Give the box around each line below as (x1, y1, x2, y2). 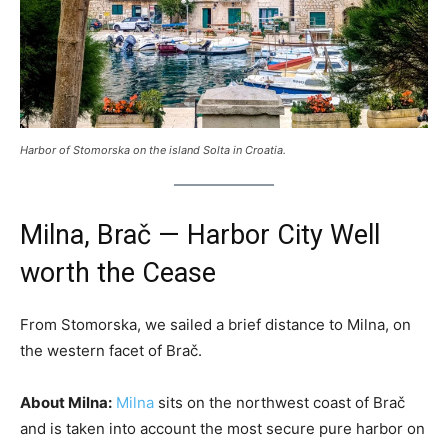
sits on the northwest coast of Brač (154, 393, 405, 413)
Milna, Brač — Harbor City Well (20, 219, 380, 252)
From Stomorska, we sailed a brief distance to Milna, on (20, 315, 411, 335)
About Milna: (20, 393, 112, 413)
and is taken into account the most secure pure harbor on (20, 419, 425, 439)
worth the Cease (20, 257, 216, 290)
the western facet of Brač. (20, 341, 202, 361)
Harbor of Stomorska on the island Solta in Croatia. (20, 143, 286, 158)
